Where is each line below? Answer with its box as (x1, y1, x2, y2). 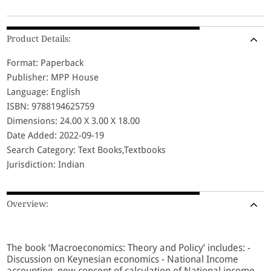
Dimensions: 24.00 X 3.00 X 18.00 (7, 115, 140, 126)
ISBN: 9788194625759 (7, 100, 95, 112)
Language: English (7, 86, 81, 97)
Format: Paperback (7, 57, 84, 68)
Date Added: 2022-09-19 (7, 129, 105, 141)
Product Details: (7, 33, 71, 44)
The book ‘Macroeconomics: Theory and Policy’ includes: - (7, 241, 251, 253)
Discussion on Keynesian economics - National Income (7, 253, 239, 265)
